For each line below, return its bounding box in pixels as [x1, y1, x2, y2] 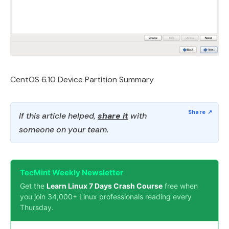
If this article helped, [19, 110, 98, 121]
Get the [20, 181, 47, 190]
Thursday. [20, 203, 54, 212]
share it [98, 110, 128, 121]
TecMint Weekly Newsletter [20, 168, 123, 177]
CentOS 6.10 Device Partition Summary [10, 74, 154, 85]
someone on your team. [19, 124, 108, 135]
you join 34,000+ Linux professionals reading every [20, 192, 192, 201]
